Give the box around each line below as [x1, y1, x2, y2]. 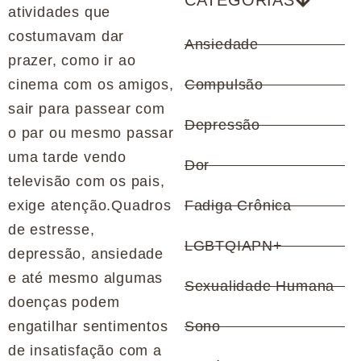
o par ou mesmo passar [8, 125, 174, 142]
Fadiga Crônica [184, 197, 293, 214]
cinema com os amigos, [8, 77, 174, 93]
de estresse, [8, 222, 95, 239]
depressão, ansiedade [8, 246, 164, 263]
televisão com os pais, [8, 173, 165, 190]
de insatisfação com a [8, 342, 162, 359]
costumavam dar [8, 28, 125, 45]
